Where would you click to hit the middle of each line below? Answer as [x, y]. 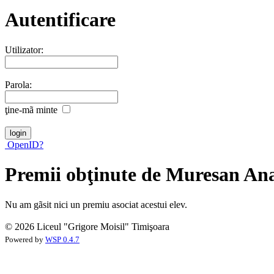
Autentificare [60, 20]
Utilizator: [24, 50]
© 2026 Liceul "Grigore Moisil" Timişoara [87, 226]
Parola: [18, 84]
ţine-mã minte [31, 109]
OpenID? [24, 144]
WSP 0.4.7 [62, 239]
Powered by [25, 239]
